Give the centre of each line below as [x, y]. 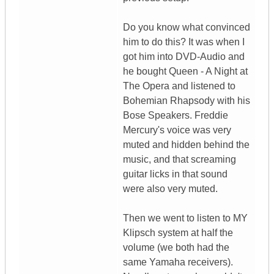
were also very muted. [170, 189]
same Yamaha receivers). [178, 262]
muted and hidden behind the [186, 145]
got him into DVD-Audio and [184, 57]
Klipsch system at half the [178, 233]
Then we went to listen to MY [185, 218]
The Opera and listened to [179, 86]
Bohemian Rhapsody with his [187, 101]
